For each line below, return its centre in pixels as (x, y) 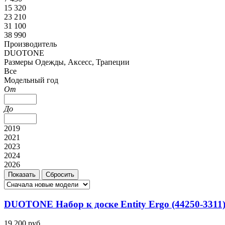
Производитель (30, 44)
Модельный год (31, 80)
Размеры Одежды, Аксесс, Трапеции (67, 62)
